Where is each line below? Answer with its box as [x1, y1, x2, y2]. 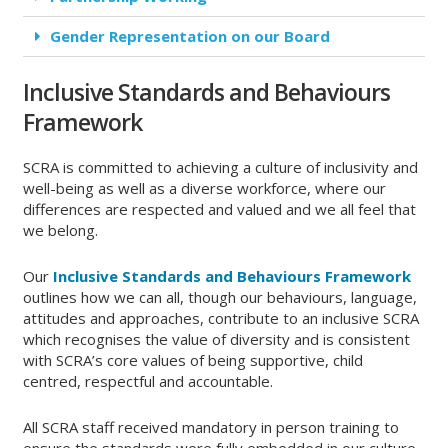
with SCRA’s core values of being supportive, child [23, 350, 364, 370]
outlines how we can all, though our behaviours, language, [23, 287, 418, 307]
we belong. [23, 220, 99, 240]
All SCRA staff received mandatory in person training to [23, 417, 400, 437]
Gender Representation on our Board [50, 26, 331, 46]
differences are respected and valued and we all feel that [23, 199, 417, 219]
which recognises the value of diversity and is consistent [23, 329, 411, 349]
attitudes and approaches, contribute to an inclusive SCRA [23, 308, 420, 328]
